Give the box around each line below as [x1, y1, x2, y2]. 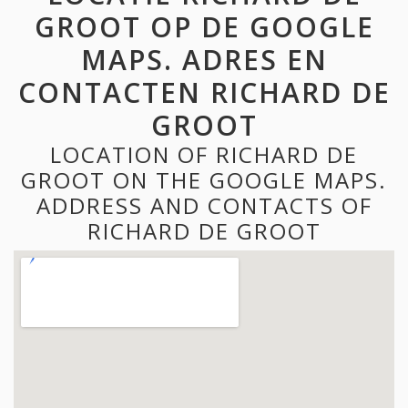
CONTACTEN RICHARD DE [17, 73, 391, 111]
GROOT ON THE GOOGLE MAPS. [21, 164, 387, 195]
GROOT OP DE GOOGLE [34, 7, 374, 46]
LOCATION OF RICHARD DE [50, 138, 358, 169]
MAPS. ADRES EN [80, 40, 328, 78]
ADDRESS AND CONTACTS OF [36, 189, 372, 220]
